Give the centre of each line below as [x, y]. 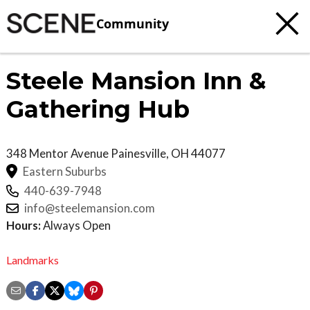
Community [133, 23]
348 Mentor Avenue [58, 153]
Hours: [24, 226]
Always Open [76, 226]
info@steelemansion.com [90, 208]
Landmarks [33, 259]
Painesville [138, 153]
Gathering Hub [98, 109]
